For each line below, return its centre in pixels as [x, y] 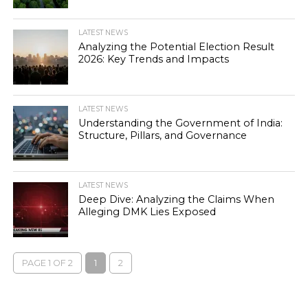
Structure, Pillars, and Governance [162, 135]
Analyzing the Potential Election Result [176, 47]
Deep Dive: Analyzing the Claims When [176, 199]
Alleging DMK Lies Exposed [147, 212]
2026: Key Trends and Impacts [153, 59]
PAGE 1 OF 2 [47, 263]
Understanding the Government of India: [180, 123]
